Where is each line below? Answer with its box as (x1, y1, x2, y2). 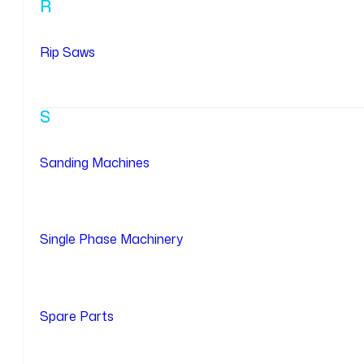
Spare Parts (40, 306, 114, 325)
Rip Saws (40, 43, 95, 62)
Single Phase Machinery (40, 230, 183, 249)
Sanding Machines (40, 153, 149, 171)
